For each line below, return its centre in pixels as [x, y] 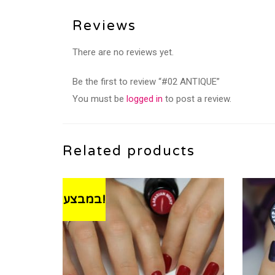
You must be [99, 99]
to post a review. [197, 99]
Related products [129, 151]
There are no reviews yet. [123, 52]
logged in [145, 99]
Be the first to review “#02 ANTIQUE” [146, 82]
